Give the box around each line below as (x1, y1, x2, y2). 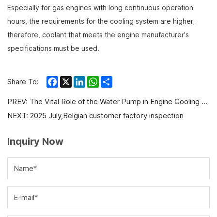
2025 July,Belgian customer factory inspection (30, 110, 184, 121)
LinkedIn (85, 74, 113, 85)
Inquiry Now (7, 134, 63, 149)
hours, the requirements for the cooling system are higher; (7, 16, 195, 26)
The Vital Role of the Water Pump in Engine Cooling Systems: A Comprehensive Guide (30, 96, 201, 107)
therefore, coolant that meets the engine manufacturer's (7, 30, 189, 40)
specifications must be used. (7, 44, 99, 53)
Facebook (58, 74, 92, 85)
